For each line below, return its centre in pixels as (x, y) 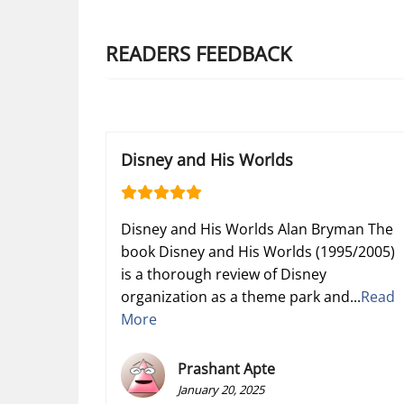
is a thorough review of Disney (224, 274)
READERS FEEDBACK (198, 53)
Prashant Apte (227, 368)
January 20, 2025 (221, 389)
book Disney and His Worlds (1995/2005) (258, 251)
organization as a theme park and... (241, 296)
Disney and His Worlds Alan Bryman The (257, 229)
